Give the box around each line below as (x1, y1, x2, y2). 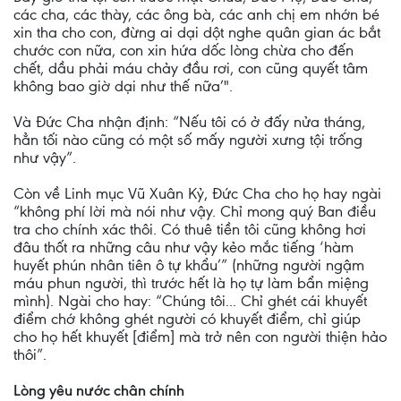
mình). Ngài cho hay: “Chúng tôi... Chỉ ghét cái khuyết (13, 292, 367, 310)
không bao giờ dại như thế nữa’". (13, 77, 233, 95)
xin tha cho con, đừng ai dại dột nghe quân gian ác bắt (13, 23, 380, 41)
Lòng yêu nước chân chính (13, 381, 184, 399)
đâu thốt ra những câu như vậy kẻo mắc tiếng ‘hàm (13, 238, 354, 256)
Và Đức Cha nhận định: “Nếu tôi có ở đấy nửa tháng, (13, 113, 365, 131)
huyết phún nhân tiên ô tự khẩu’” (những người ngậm (13, 256, 364, 274)
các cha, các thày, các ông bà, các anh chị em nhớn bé (13, 5, 380, 23)
